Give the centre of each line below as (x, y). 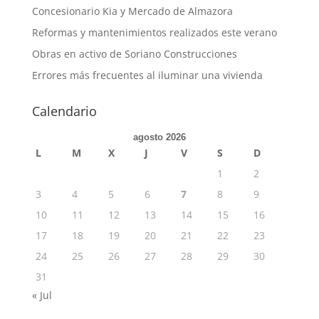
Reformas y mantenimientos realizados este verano (154, 32)
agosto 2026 (159, 137)
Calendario (64, 111)
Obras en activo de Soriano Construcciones (134, 54)
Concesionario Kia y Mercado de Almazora (132, 11)
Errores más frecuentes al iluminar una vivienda (147, 75)
